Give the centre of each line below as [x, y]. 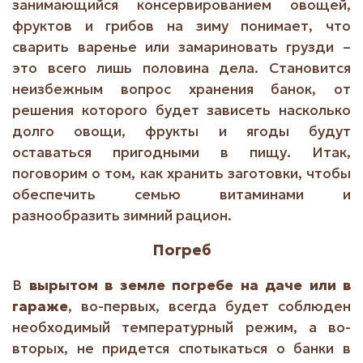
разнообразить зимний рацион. [122, 216]
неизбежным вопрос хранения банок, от [181, 90]
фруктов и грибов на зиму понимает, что [181, 26]
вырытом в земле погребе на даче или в [190, 286]
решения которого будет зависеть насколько [181, 111]
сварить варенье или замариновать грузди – [181, 47]
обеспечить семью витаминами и [181, 195]
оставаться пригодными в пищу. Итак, [181, 153]
